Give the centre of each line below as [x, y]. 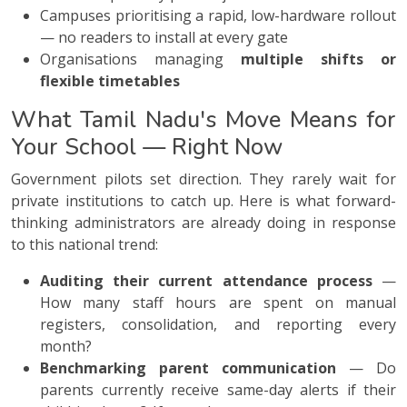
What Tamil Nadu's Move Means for [203, 120]
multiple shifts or [318, 60]
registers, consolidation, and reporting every [218, 325]
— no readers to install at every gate [164, 38]
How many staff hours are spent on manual [218, 303]
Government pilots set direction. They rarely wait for [203, 179]
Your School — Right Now [147, 147]
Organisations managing [140, 60]
